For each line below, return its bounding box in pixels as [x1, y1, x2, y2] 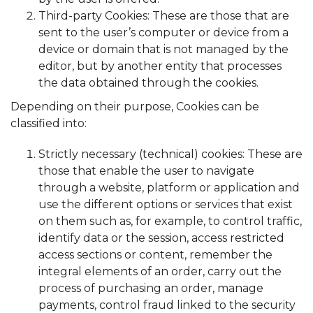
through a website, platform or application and [38, 181, 300, 195]
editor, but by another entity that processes [38, 59, 282, 73]
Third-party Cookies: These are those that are [38, 8, 289, 22]
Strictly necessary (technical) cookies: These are [38, 147, 303, 161]
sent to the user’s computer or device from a [38, 25, 289, 39]
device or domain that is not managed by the [38, 42, 289, 56]
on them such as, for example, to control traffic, [38, 214, 302, 228]
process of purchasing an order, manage [38, 282, 263, 296]
